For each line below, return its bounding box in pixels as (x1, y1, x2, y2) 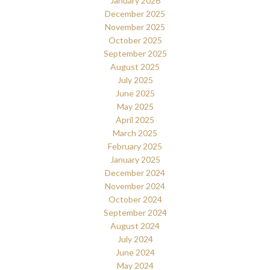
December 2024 (105, 167, 165, 178)
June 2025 (115, 87, 155, 98)
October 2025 (108, 34, 162, 45)
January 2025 (110, 154, 160, 165)
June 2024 (115, 246, 155, 257)
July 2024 (117, 233, 153, 244)
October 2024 (108, 193, 162, 204)
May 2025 (116, 101, 154, 111)
